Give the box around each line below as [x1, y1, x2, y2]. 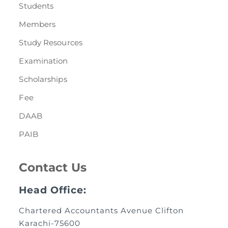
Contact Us [19, 160, 87, 175]
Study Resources [19, 38, 82, 48]
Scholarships [19, 74, 67, 84]
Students [19, 1, 54, 11]
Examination [19, 56, 68, 66]
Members [19, 19, 56, 30]
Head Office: [19, 184, 87, 196]
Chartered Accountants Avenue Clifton [19, 206, 184, 216]
